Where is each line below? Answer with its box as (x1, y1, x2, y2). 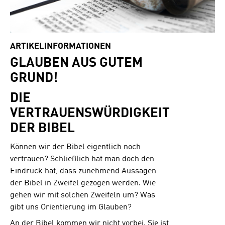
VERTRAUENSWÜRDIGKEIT (10, 106, 170, 120)
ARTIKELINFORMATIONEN (10, 42, 111, 51)
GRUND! (10, 71, 58, 85)
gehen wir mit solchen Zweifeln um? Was (10, 191, 155, 200)
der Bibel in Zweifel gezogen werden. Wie (10, 179, 156, 188)
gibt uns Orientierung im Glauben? (10, 203, 132, 212)
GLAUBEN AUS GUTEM (10, 56, 143, 70)
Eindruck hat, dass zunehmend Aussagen (10, 167, 156, 176)
